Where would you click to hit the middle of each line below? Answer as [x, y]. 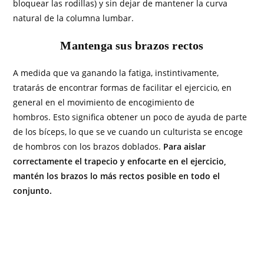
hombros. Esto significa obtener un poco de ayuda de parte [130, 117]
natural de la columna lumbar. [74, 18]
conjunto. [33, 191]
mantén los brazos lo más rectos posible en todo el [117, 176]
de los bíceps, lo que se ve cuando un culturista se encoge [128, 132]
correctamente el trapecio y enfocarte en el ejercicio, [120, 161]
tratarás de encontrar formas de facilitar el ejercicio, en [123, 88]
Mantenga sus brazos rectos [132, 45]
